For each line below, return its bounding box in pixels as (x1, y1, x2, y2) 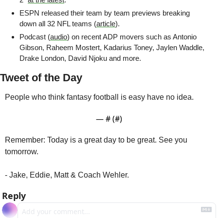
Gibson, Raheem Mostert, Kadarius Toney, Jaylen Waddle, (19, 43, 204, 52)
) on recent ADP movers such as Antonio (67, 33, 197, 41)
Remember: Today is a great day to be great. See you (5, 136, 187, 145)
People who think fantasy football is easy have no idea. (5, 93, 194, 102)
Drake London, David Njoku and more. (19, 54, 141, 63)
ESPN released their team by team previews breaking (19, 9, 190, 18)
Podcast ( (19, 33, 50, 41)
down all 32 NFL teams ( (19, 19, 96, 28)
